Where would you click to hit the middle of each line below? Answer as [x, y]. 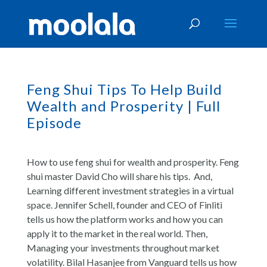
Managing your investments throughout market [123, 248]
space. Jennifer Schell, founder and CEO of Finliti [124, 205]
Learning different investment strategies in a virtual [130, 190]
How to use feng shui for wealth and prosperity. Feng [133, 162]
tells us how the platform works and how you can [125, 219]
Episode [54, 122]
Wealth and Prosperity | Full [123, 106]
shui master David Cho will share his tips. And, [119, 176]
